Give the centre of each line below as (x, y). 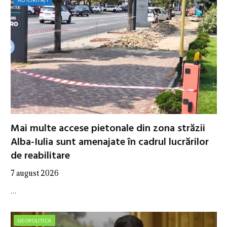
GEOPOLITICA (35, 221)
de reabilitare (40, 156)
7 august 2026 (35, 173)
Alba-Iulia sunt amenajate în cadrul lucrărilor (110, 143)
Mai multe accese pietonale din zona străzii (108, 129)
